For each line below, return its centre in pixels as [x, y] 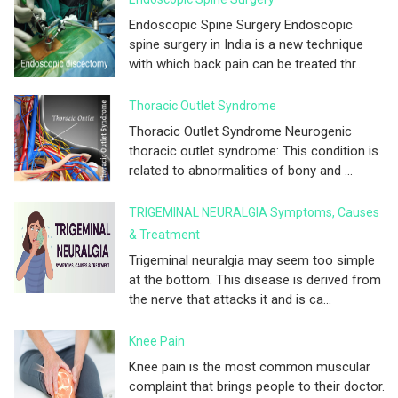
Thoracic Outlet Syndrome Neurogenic [240, 131]
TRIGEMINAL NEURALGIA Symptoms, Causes [254, 212]
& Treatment [164, 234]
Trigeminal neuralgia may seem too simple [252, 260]
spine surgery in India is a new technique [246, 44]
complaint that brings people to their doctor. [257, 386]
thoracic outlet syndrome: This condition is [254, 151]
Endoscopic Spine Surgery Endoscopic [241, 24]
